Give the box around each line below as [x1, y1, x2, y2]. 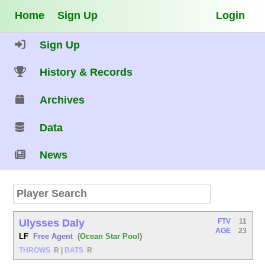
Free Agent [33, 232, 73, 241]
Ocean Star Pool [80, 232, 140, 241]
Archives [40, 94, 85, 106]
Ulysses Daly [19, 216, 85, 229]
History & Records [40, 66, 133, 79]
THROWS [19, 246, 51, 254]
